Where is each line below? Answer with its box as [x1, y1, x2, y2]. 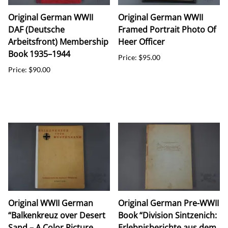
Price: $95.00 [118, 52, 160, 62]
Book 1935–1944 [8, 48, 70, 60]
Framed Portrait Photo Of [118, 23, 216, 35]
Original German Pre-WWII [118, 197, 219, 209]
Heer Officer [118, 36, 165, 47]
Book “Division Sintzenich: [118, 209, 217, 221]
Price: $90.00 [8, 65, 50, 74]
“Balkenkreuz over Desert [8, 209, 105, 221]
